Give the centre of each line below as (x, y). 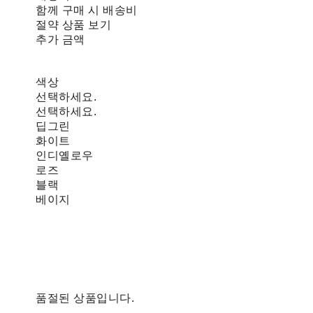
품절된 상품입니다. (85, 298)
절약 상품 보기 (74, 25)
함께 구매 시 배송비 (87, 10)
